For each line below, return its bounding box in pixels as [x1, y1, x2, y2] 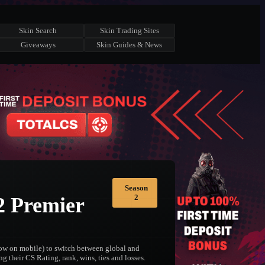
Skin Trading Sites [99, 26, 159, 35]
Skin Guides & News [96, 40, 163, 49]
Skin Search [19, 26, 57, 35]
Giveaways [20, 40, 56, 49]
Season [125, 183, 148, 192]
